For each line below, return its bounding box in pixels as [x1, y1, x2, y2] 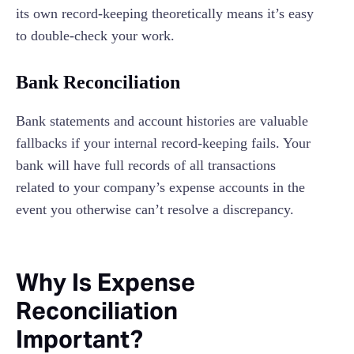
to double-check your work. [16, 28, 175, 44]
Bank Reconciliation [16, 72, 180, 93]
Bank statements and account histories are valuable [16, 113, 308, 130]
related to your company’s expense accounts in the [16, 179, 305, 196]
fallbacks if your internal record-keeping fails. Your [16, 135, 311, 152]
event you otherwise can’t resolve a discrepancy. [16, 201, 294, 218]
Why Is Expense [16, 267, 195, 298]
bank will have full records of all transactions [16, 157, 276, 174]
